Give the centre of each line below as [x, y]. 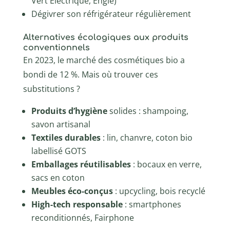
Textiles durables [66, 137]
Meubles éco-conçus [72, 191]
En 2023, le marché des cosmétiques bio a [104, 60]
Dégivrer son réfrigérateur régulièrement [111, 14]
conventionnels [56, 47]
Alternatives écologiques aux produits [106, 37]
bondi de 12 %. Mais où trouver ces [90, 74]
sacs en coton [58, 177]
